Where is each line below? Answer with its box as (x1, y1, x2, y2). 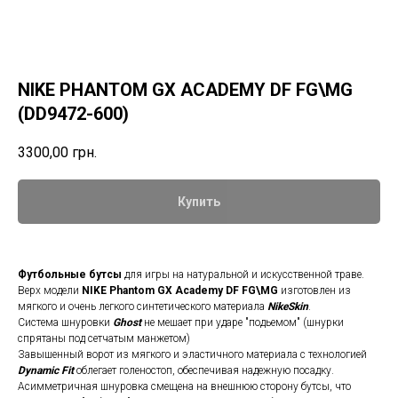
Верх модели (18, 284, 82, 298)
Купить (178, 195, 220, 210)
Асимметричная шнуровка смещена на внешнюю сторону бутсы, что (18, 380, 351, 394)
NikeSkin (267, 300, 308, 314)
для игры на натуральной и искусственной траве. (122, 268, 364, 282)
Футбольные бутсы (18, 268, 122, 282)
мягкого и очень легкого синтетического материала (18, 300, 267, 314)
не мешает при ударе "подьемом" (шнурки (144, 316, 344, 330)
